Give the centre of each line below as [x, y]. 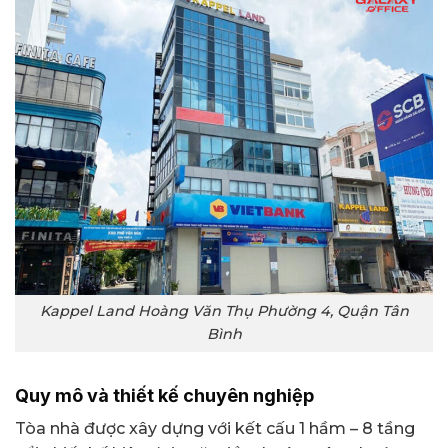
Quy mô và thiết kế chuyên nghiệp [164, 396]
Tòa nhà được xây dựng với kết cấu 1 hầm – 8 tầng [215, 429]
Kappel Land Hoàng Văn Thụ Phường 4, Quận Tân [224, 311]
